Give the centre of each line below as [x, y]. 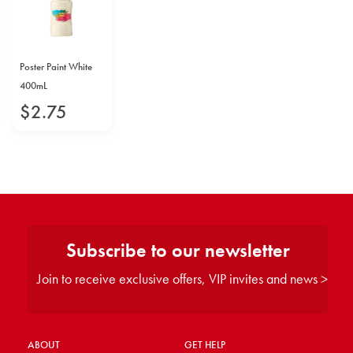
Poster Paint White [56, 67]
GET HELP [204, 345]
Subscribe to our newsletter [178, 250]
